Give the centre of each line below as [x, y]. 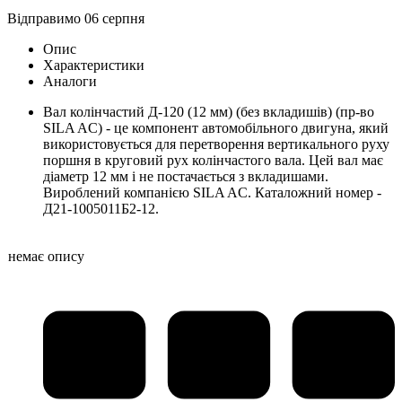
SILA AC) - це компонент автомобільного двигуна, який [216, 128]
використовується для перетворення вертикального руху [216, 144]
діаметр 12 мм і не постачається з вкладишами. [186, 177]
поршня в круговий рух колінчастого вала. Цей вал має [213, 161]
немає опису [46, 257]
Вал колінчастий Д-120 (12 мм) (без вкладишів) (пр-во [209, 112]
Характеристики [94, 66]
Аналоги [70, 82]
